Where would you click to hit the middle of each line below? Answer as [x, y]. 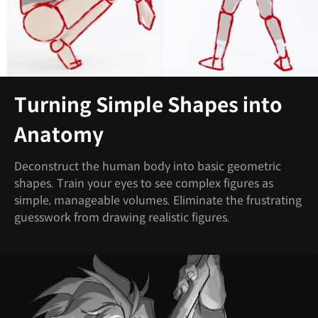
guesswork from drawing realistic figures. [122, 217]
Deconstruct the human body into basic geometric [148, 166]
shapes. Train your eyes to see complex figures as [144, 183]
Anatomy [59, 135]
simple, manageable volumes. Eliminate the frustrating [158, 200]
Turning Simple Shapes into [148, 105]
